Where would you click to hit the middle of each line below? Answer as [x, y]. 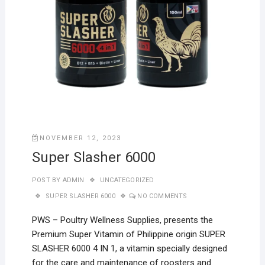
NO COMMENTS [162, 196]
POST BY [46, 180]
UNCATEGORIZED [127, 180]
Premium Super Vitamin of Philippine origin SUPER [128, 235]
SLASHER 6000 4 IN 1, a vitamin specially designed [129, 249]
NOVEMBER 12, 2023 [80, 138]
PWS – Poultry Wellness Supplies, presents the [122, 220]
